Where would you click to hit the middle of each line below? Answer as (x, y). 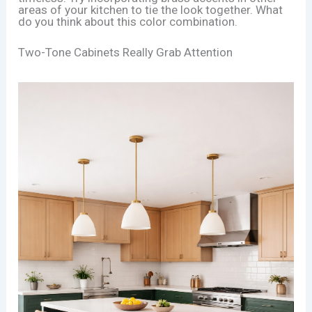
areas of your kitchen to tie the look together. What (151, 10)
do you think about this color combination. (128, 22)
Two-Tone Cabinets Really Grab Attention (126, 53)
